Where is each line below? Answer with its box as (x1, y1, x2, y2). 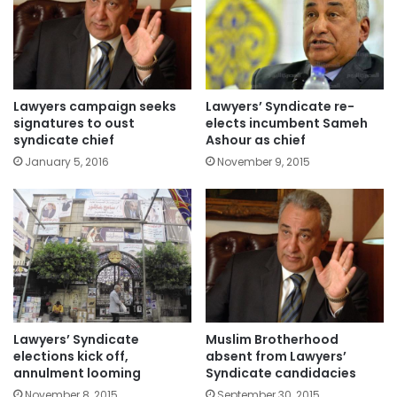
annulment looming (13, 364, 141, 382)
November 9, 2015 (217, 154, 310, 170)
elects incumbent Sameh (206, 114, 368, 133)
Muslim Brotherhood (206, 331, 339, 348)
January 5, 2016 (25, 154, 109, 170)
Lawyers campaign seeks (13, 97, 176, 116)
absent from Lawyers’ (206, 347, 346, 365)
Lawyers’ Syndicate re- (206, 97, 354, 116)
